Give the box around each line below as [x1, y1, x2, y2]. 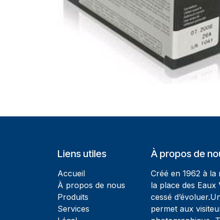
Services [57, 203, 89, 214]
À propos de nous [57, 180, 125, 190]
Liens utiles [57, 147, 107, 160]
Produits [57, 192, 88, 202]
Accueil [57, 168, 85, 178]
